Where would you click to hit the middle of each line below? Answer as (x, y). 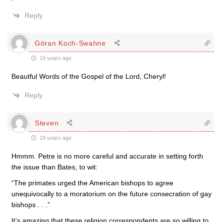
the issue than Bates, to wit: (55, 167)
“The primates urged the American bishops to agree (92, 183)
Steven (47, 123)
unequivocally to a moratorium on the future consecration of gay (111, 194)
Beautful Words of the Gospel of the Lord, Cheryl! (89, 76)
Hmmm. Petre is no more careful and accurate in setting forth (107, 156)
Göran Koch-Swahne (70, 43)
